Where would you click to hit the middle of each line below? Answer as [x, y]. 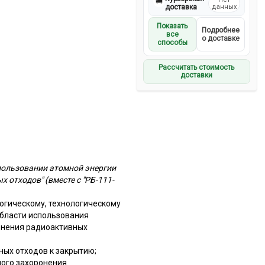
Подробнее [220, 30]
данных [224, 7]
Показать [172, 26]
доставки [197, 75]
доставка [181, 7]
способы [172, 42]
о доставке [220, 38]
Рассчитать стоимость [197, 67]
